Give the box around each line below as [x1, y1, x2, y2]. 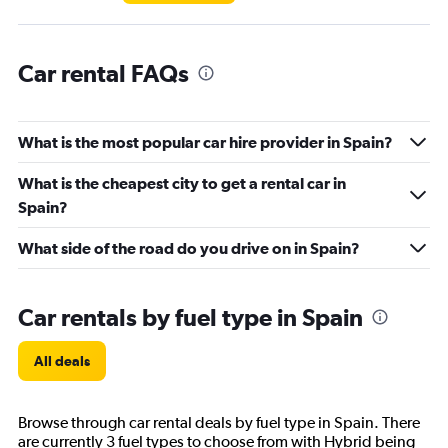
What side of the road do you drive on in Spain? [18, 239, 360, 258]
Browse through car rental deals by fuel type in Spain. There [18, 413, 420, 433]
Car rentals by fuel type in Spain [18, 303, 363, 332]
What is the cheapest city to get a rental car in [18, 174, 346, 193]
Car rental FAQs [18, 59, 189, 88]
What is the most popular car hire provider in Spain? [18, 133, 393, 152]
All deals [34, 353, 90, 370]
